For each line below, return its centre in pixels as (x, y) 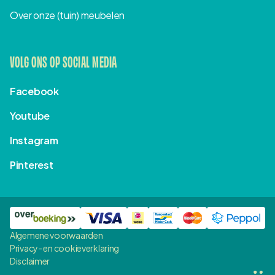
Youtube (30, 115)
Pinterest (32, 165)
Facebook (34, 91)
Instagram (34, 140)
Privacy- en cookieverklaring (65, 248)
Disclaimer (30, 261)
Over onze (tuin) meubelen (67, 15)
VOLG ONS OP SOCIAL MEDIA (64, 60)
